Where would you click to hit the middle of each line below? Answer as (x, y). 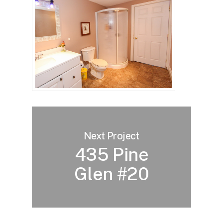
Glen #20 (111, 174)
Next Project (111, 136)
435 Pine (111, 155)
